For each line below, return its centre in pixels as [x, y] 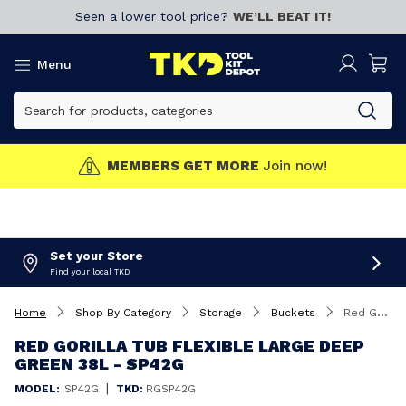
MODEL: [37, 389]
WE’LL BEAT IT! [282, 16]
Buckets [293, 313]
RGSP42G [171, 389]
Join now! [295, 165]
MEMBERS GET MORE [183, 165]
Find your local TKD [90, 272]
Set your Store [97, 256]
